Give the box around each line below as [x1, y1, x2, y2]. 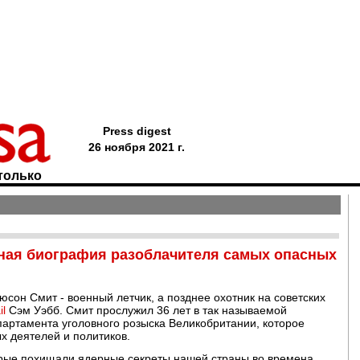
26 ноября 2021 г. [88, 141, 185, 153]
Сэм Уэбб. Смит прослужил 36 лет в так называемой [6, 304, 287, 317]
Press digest [102, 125, 171, 137]
